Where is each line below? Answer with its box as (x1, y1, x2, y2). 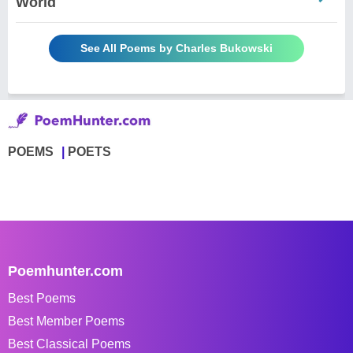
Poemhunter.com (8, 262, 123, 279)
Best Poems (8, 291, 76, 305)
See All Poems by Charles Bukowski (80, 41, 273, 54)
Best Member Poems (8, 314, 124, 328)
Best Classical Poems (8, 336, 131, 351)
